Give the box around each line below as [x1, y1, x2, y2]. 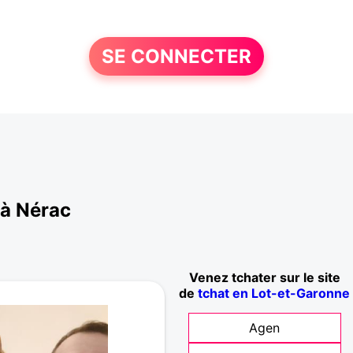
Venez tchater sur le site [188, 269, 340, 286]
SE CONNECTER [101, 45, 251, 68]
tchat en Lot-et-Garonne [198, 285, 351, 302]
